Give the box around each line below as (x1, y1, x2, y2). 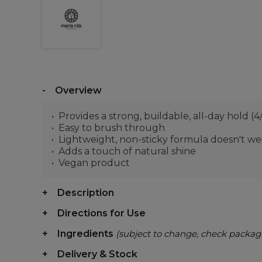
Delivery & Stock (57, 249, 137, 260)
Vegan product (58, 157, 130, 168)
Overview (55, 85, 102, 96)
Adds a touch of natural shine (58, 146, 196, 157)
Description (57, 187, 114, 198)
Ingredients (57, 228, 116, 239)
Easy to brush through (58, 122, 165, 133)
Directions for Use (57, 208, 146, 219)
